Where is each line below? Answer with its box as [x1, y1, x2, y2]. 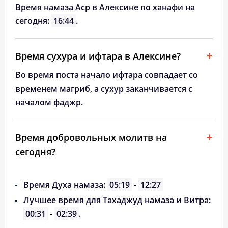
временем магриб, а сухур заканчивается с [15, 83, 192, 94]
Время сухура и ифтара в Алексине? [15, 50, 181, 62]
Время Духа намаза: [23, 179, 107, 190]
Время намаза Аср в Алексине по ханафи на [15, 2, 195, 13]
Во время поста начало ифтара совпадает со [15, 69, 198, 80]
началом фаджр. [15, 97, 83, 108]
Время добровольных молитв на [15, 131, 167, 144]
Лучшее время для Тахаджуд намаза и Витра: [23, 194, 211, 206]
